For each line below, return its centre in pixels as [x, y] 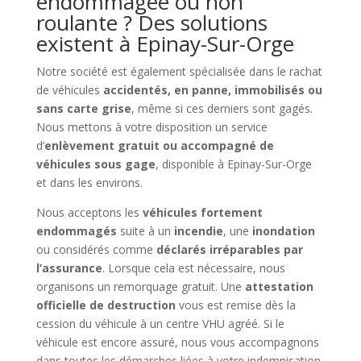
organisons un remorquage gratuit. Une [140, 286]
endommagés [76, 230]
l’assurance [69, 268]
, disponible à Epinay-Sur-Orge [233, 164]
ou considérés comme [96, 249]
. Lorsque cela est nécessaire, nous [193, 268]
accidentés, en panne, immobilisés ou [212, 89]
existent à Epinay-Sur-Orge [165, 43]
